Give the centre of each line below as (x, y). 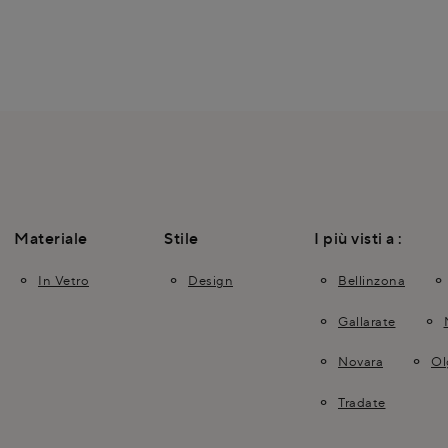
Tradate (362, 401)
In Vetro (63, 280)
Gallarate (367, 320)
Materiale (51, 238)
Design (210, 280)
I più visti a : (358, 238)
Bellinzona (371, 280)
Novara (360, 361)
